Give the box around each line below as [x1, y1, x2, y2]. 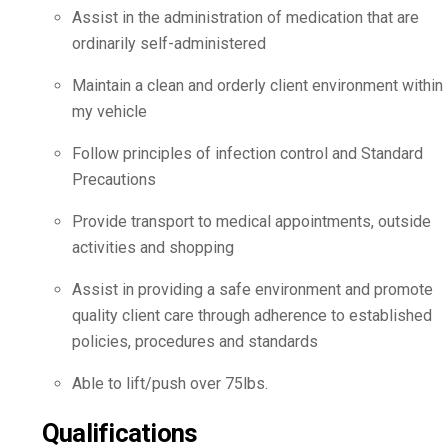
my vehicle [72, 102, 147, 122]
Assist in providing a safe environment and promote [72, 280, 433, 300]
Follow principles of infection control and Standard [72, 144, 423, 164]
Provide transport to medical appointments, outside [72, 212, 431, 232]
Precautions [72, 170, 156, 190]
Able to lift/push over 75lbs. [72, 374, 268, 394]
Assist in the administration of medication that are [72, 8, 419, 28]
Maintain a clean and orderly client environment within [72, 76, 443, 96]
